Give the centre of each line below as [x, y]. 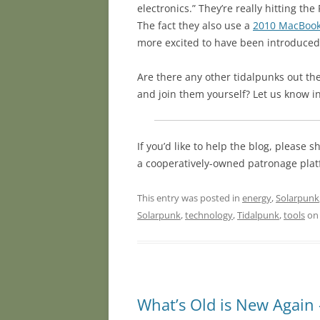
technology [209, 215]
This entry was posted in [190, 198]
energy [257, 198]
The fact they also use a [195, 25]
